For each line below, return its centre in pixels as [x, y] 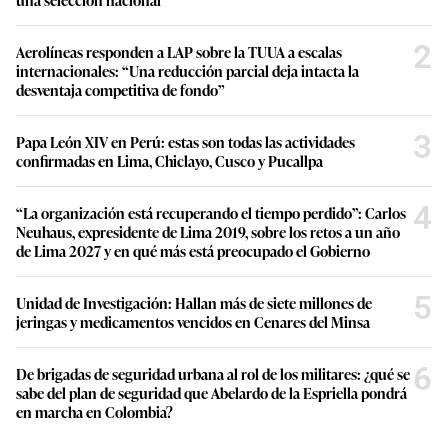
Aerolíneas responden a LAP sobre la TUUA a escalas [179, 51]
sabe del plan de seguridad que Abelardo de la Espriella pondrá [211, 392]
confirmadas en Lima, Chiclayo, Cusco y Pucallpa [169, 160]
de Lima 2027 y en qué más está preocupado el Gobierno [193, 250]
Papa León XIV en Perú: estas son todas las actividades [185, 141]
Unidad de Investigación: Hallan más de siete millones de [194, 302]
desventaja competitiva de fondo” [120, 89]
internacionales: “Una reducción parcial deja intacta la [187, 70]
